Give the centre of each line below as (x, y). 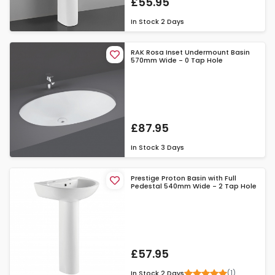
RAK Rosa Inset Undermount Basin (191, 52)
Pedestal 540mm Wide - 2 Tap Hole (194, 186)
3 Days (173, 147)
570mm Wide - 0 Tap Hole (177, 60)
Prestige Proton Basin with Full (184, 178)
